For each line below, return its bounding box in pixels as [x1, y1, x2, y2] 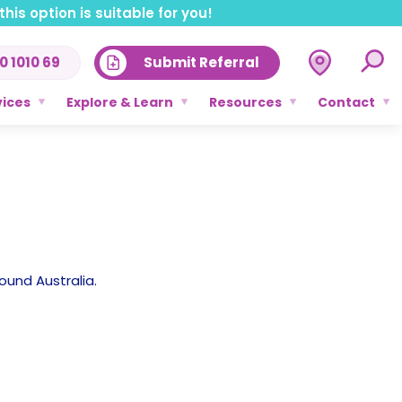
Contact [317, 93, 375, 111]
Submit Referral [143, 52, 259, 72]
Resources [208, 93, 282, 111]
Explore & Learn [66, 93, 173, 111]
